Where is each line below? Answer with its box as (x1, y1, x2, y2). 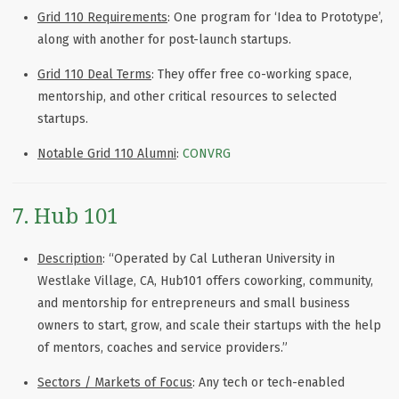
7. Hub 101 (12, 200, 118, 231)
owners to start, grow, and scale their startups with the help (37, 318, 381, 334)
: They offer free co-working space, (151, 67, 352, 83)
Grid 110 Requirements (37, 10, 167, 26)
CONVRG (183, 146, 231, 162)
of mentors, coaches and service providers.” (37, 340, 288, 356)
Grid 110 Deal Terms (37, 67, 151, 83)
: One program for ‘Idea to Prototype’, (167, 10, 383, 26)
